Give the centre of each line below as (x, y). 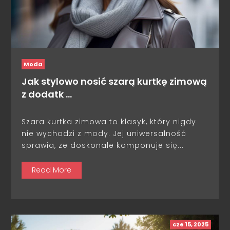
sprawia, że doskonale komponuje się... (103, 146)
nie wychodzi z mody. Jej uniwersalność (104, 134)
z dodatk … (47, 94)
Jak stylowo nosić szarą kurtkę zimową (114, 82)
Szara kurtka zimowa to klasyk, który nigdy (109, 122)
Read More (52, 170)
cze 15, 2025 (190, 225)
